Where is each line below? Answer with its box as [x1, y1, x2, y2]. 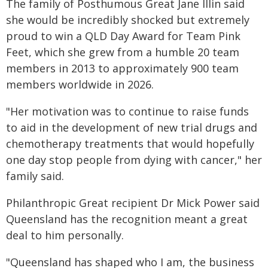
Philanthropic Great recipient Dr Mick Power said [6, 196, 260, 210]
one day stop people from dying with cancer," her [6, 153, 262, 167]
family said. [6, 169, 64, 183]
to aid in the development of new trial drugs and [6, 120, 257, 135]
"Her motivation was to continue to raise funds [6, 104, 249, 118]
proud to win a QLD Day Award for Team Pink [6, 29, 240, 43]
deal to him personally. [6, 228, 124, 242]
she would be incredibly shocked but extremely [6, 13, 249, 27]
